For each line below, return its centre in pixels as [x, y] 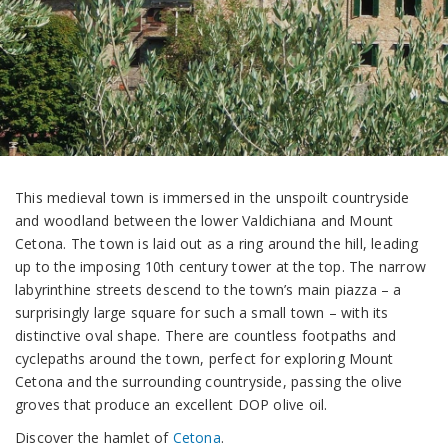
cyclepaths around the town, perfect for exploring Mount [204, 358]
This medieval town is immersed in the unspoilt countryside [212, 197]
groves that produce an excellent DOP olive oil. [171, 404]
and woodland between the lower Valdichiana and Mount [204, 220]
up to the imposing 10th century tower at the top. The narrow [221, 266]
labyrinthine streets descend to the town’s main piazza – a [208, 289]
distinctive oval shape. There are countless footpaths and [206, 335]
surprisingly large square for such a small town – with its [202, 312]
